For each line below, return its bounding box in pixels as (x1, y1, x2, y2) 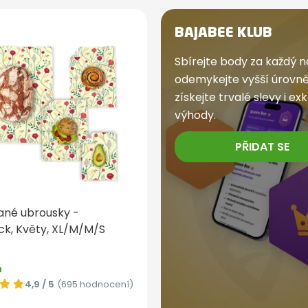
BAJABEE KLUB (175, 27, 272, 41)
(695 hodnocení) (57, 278, 133, 291)
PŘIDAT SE (235, 138, 289, 155)
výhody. (175, 107, 216, 124)
